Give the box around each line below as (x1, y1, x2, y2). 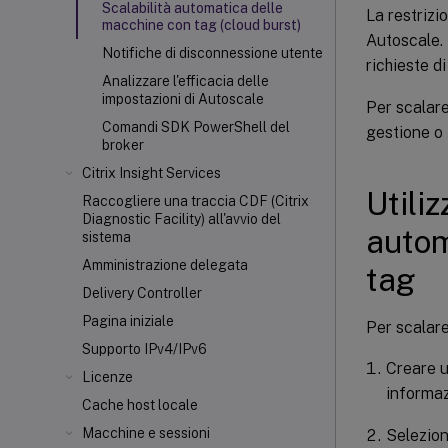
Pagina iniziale (82, 313, 174, 329)
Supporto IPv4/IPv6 (82, 341, 207, 357)
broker (102, 137, 144, 153)
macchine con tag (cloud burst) (102, 17, 301, 33)
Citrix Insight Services (82, 165, 221, 181)
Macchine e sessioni (82, 425, 210, 441)
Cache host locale (82, 397, 198, 413)
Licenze (82, 369, 133, 385)
